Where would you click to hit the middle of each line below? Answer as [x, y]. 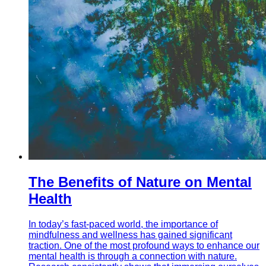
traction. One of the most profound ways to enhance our [144, 245]
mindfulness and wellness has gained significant [130, 235]
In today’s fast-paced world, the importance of [123, 224]
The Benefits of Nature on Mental [140, 182]
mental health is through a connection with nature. [133, 256]
